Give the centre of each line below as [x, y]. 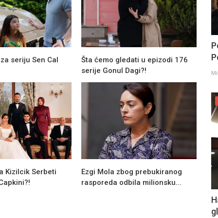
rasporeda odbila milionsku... [132, 182]
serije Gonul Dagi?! [114, 70]
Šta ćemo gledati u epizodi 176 [135, 60]
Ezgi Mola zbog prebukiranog [132, 172]
